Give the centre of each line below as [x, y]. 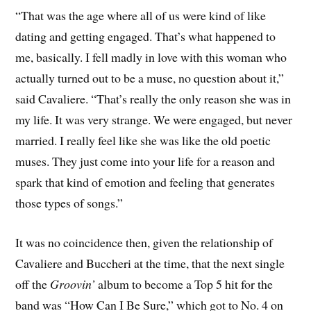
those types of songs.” [69, 202]
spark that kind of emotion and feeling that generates [145, 182]
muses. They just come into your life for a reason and [145, 161]
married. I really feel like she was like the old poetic [143, 140]
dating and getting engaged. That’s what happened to [146, 36]
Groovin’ [73, 284]
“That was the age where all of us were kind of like [141, 15]
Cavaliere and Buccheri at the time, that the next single [150, 263]
